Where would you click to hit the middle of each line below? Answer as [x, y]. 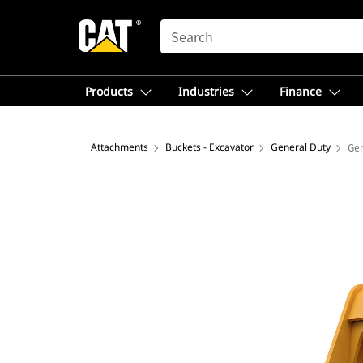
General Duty [301, 147]
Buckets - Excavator [209, 147]
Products [109, 91]
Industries [206, 91]
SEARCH [183, 27]
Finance [301, 91]
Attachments [120, 147]
